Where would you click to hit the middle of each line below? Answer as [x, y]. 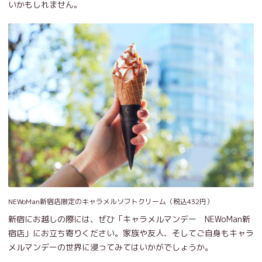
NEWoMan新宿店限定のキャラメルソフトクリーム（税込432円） [111, 202]
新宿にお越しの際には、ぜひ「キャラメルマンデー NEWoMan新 [129, 219]
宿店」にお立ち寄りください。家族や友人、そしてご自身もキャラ [131, 233]
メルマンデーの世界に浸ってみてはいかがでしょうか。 [111, 247]
